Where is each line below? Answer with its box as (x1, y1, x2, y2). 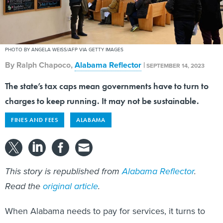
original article (43, 180, 98, 193)
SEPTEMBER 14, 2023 (146, 61, 205, 70)
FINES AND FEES (11, 116, 58, 124)
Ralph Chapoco (16, 59, 71, 71)
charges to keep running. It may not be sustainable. (5, 95, 199, 107)
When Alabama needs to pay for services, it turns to (5, 205, 205, 218)
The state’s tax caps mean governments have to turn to (5, 80, 209, 92)
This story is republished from (5, 165, 122, 178)
